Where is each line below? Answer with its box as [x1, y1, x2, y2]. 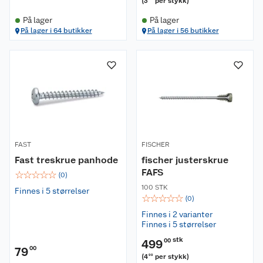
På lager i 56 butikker [147, 26, 219, 35]
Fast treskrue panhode [15, 154, 118, 166]
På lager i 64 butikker [20, 26, 92, 35]
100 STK [141, 183, 168, 191]
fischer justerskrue [141, 154, 228, 166]
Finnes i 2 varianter [141, 210, 213, 219]
